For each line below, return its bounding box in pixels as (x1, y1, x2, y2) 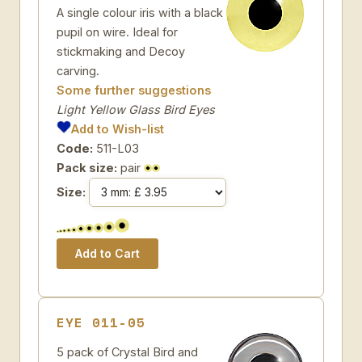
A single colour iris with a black (57, 6, 223, 19)
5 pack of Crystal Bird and (57, 345, 198, 359)
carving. (57, 64, 99, 78)
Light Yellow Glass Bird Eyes (57, 103, 215, 116)
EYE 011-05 (57, 313, 145, 332)
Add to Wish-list (71, 122, 165, 136)
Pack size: (57, 161, 117, 175)
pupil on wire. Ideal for (57, 25, 178, 39)
